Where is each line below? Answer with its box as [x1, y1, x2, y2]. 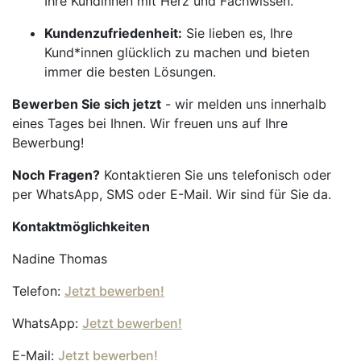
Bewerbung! [12, 135, 84, 151]
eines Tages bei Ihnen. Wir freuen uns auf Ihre [12, 115, 288, 131]
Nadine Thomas [12, 251, 107, 267]
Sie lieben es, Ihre [182, 25, 293, 41]
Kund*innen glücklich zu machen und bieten [44, 44, 309, 60]
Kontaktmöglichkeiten [12, 218, 150, 234]
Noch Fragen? [12, 167, 100, 183]
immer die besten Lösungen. [44, 64, 216, 80]
